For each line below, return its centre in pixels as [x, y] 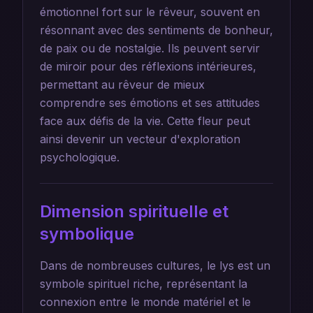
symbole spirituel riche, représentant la [144, 284]
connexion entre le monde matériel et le [145, 302]
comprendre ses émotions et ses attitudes [150, 103]
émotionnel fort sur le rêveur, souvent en [150, 12]
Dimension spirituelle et [134, 211]
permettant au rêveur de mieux [122, 85]
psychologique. [80, 157]
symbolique [87, 234]
